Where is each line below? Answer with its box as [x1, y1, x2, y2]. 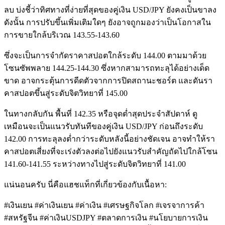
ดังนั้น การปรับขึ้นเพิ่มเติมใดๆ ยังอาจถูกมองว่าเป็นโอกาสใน [4, 18, 211, 27]
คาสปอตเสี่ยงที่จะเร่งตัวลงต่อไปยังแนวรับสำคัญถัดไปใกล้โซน [4, 147, 217, 156]
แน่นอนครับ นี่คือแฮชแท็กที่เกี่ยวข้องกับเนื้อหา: [4, 180, 167, 189]
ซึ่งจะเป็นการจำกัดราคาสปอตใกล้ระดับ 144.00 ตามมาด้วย [4, 51, 206, 60]
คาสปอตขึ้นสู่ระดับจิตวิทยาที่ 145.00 [4, 88, 128, 97]
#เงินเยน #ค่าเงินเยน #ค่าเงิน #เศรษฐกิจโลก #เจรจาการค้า [4, 200, 204, 209]
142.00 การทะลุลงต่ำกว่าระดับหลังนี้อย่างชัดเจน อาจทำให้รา [4, 134, 215, 143]
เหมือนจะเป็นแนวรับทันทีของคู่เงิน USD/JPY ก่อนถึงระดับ [4, 122, 203, 131]
